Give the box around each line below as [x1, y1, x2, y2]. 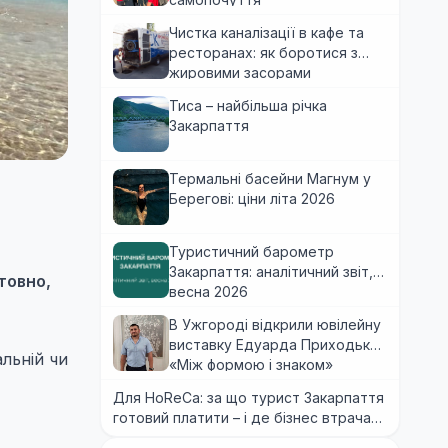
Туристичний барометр [169, 243, 334, 260]
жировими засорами [169, 64, 311, 81]
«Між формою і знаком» [169, 356, 333, 373]
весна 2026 [169, 283, 248, 300]
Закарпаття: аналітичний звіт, [169, 263, 373, 280]
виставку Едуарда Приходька [169, 336, 378, 353]
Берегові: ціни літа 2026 [169, 190, 335, 207]
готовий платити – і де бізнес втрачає [113, 409, 379, 426]
